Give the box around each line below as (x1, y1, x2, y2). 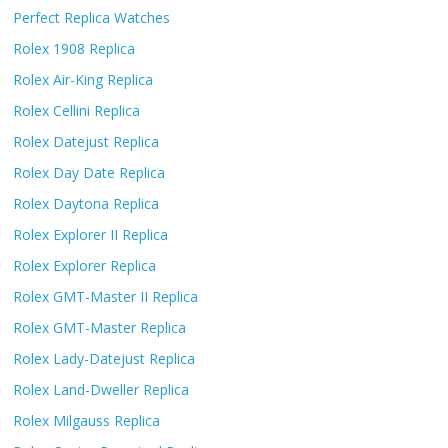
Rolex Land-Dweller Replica (13, 380, 190, 399)
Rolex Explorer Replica (13, 256, 157, 275)
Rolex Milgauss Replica (13, 411, 161, 430)
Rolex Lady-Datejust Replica (13, 349, 196, 368)
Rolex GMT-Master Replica (13, 318, 187, 337)
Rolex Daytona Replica (13, 194, 160, 213)
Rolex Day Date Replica (13, 163, 166, 182)
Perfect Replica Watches (13, 8, 171, 27)
